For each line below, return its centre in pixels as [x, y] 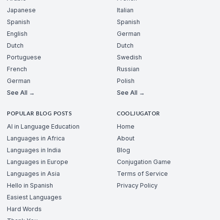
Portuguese [24, 57]
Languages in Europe [38, 162]
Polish [126, 81]
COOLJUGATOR [138, 114]
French [17, 69]
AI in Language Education [43, 127]
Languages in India [34, 150]
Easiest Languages [34, 197]
